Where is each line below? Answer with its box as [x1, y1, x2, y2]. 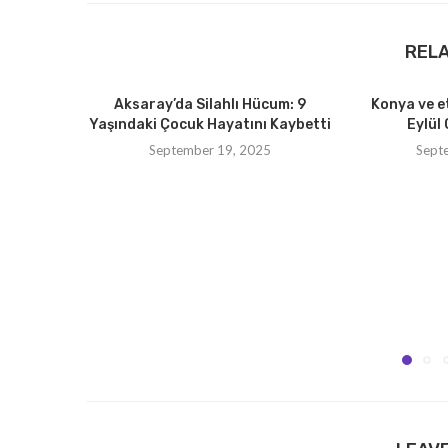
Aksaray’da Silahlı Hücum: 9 [114, 96, 307, 114]
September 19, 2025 [149, 142, 272, 159]
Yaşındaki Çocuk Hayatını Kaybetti [89, 116, 332, 134]
